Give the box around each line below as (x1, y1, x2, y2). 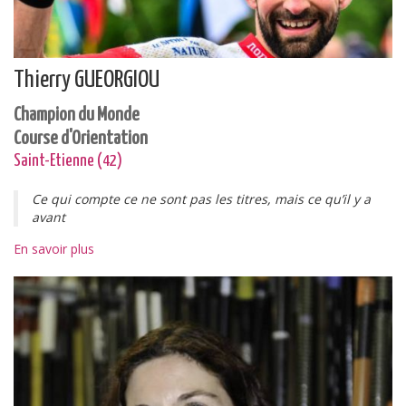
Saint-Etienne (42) (14, 152, 122, 169)
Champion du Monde (14, 106, 140, 124)
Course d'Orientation (14, 130, 148, 148)
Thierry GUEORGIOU (14, 68, 159, 92)
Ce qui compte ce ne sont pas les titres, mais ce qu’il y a (32, 190, 371, 208)
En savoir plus (14, 240, 94, 257)
